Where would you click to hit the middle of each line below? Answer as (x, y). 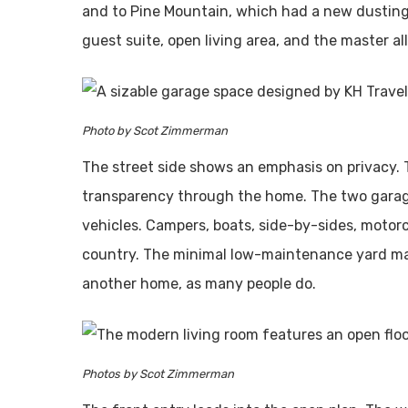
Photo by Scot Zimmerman (155, 131)
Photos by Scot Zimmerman (158, 374)
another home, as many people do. (199, 284)
